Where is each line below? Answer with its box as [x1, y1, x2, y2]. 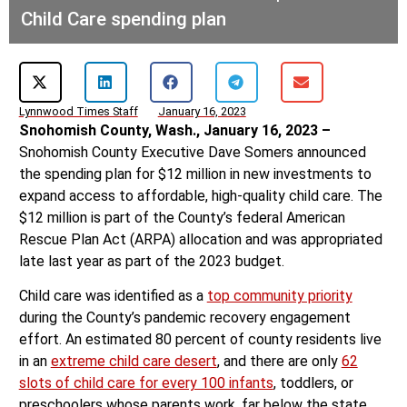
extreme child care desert [50, 352, 217, 371]
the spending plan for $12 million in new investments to [18, 165, 372, 184]
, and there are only [216, 352, 342, 371]
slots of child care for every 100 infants [18, 374, 273, 392]
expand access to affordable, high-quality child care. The [18, 187, 382, 205]
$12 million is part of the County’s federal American [18, 209, 345, 227]
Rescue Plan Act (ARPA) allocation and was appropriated [18, 231, 382, 249]
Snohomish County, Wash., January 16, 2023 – [18, 122, 331, 140]
